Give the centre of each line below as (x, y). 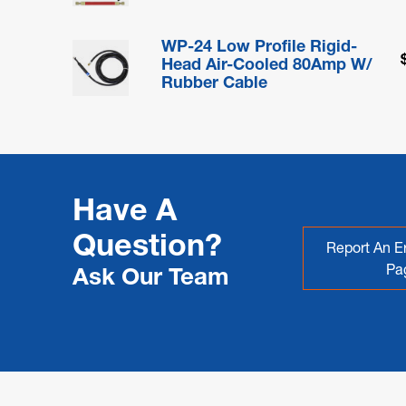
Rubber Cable (215, 82)
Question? (147, 244)
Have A (125, 209)
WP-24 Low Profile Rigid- (260, 45)
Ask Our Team (151, 276)
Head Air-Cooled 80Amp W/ (267, 63)
